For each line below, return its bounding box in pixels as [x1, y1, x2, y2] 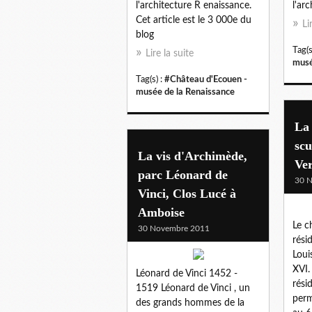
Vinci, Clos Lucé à [138, 186, 236, 201]
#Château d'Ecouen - [164, 75, 247, 84]
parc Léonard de [138, 167, 228, 182]
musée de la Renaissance [136, 87, 235, 96]
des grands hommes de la [136, 297, 244, 308]
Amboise [138, 205, 185, 219]
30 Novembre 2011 [138, 224, 210, 233]
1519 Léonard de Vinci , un [136, 283, 250, 293]
